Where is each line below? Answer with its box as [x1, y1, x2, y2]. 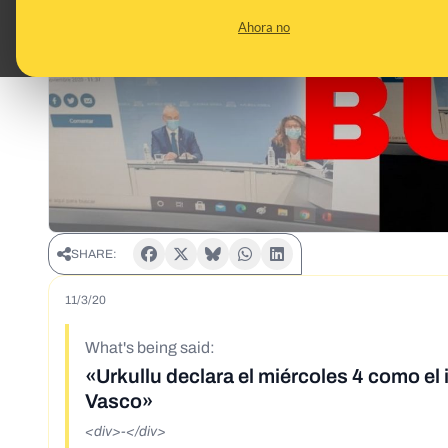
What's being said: [85, 339, 215, 357]
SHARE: [71, 247, 117, 262]
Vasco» [85, 390, 153, 413]
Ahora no [238, 19, 290, 35]
